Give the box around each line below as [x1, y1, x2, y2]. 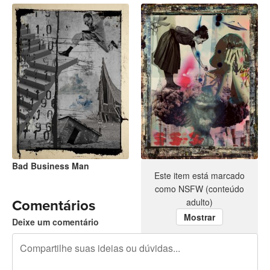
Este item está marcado [154, 169, 245, 182]
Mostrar [184, 211, 215, 224]
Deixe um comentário [12, 216, 99, 228]
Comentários [12, 197, 95, 215]
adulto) [186, 196, 213, 209]
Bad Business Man [12, 160, 89, 172]
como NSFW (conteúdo [155, 183, 244, 195]
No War [141, 160, 171, 172]
